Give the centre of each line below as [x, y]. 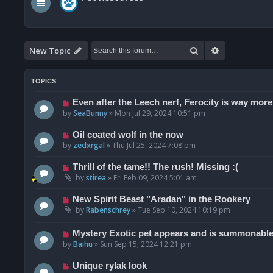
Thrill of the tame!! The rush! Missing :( [155, 167]
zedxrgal [89, 145]
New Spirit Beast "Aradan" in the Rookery [161, 199]
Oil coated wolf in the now [128, 134]
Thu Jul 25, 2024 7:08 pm [154, 145]
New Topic [50, 50]
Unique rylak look [109, 266]
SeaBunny [90, 113]
